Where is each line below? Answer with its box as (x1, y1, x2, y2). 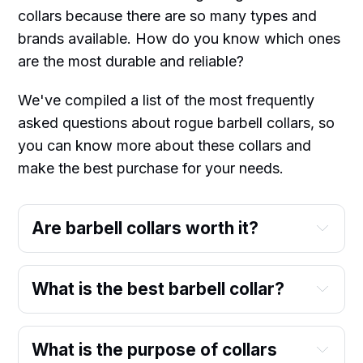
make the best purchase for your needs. (18, 159, 284, 177)
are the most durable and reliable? (18, 52, 245, 70)
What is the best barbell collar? (32, 278, 285, 299)
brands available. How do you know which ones (18, 29, 341, 47)
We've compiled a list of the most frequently (18, 91, 315, 109)
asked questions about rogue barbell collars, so (18, 113, 335, 131)
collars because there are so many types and (18, 6, 318, 24)
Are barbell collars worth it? (32, 217, 259, 238)
